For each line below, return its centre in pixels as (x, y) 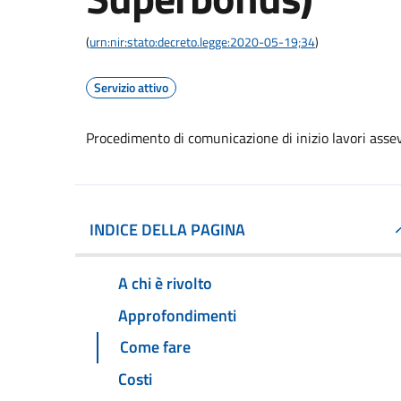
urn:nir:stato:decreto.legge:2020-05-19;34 (202, 42)
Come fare (155, 347)
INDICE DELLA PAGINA (167, 230)
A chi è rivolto (165, 283)
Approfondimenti (177, 315)
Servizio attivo (131, 87)
